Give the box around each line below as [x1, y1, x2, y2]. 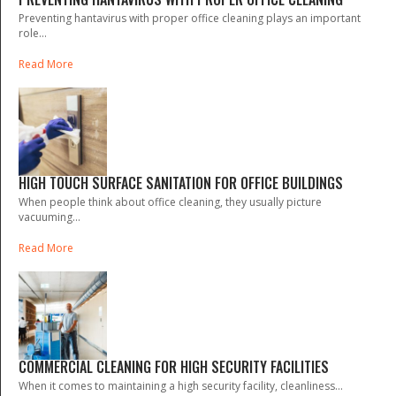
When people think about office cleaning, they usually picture [19, 194, 322, 209]
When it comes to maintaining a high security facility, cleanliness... [19, 377, 343, 393]
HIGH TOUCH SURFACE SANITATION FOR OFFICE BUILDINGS [19, 171, 343, 194]
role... [19, 25, 47, 41]
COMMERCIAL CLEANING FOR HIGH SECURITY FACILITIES [19, 355, 329, 377]
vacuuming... [19, 209, 80, 225]
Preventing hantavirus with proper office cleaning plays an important [19, 10, 361, 26]
